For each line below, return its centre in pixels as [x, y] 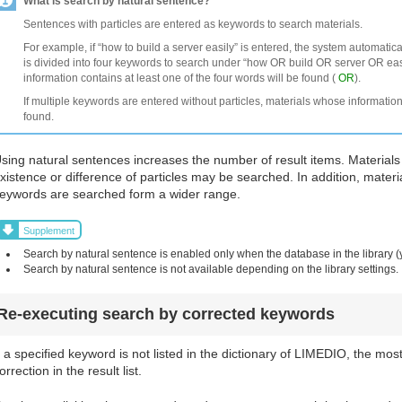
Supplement [49, 230]
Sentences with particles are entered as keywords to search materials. [193, 24]
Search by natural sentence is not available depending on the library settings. [211, 270]
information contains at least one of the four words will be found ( [181, 79]
